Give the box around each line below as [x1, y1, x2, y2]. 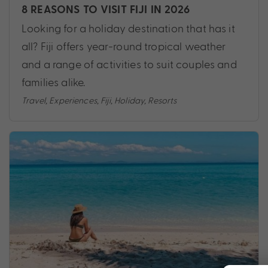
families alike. [22, 75, 86, 89]
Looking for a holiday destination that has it [22, 22, 235, 35]
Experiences [49, 95, 97, 106]
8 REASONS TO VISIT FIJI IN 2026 [22, 3, 190, 17]
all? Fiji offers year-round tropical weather [22, 39, 226, 53]
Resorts [148, 95, 177, 106]
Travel [22, 95, 45, 106]
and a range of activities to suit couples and [22, 57, 237, 71]
